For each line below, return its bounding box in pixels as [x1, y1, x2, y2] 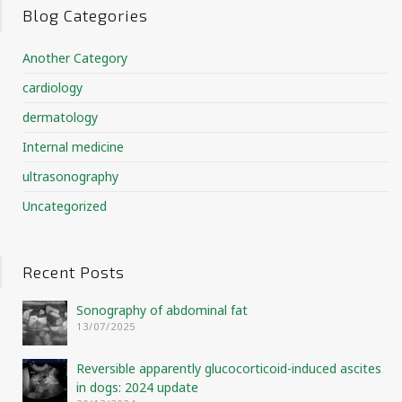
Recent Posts [22, 262, 125, 283]
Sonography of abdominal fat [76, 301, 248, 319]
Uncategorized [22, 197, 107, 215]
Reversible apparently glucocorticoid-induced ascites [76, 360, 381, 378]
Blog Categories [22, 5, 148, 26]
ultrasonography [22, 168, 118, 186]
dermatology [22, 109, 98, 127]
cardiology [22, 79, 83, 97]
